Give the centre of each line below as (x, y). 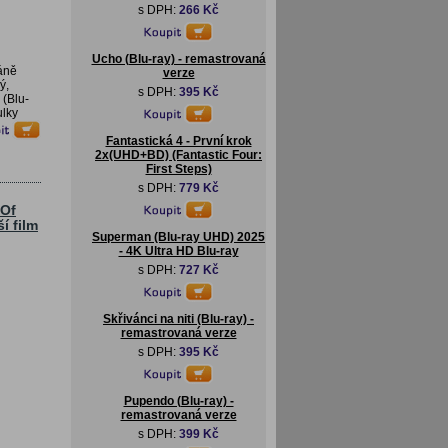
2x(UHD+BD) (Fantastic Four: (178, 155)
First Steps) (178, 169)
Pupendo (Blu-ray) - (178, 401)
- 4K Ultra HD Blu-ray (178, 251)
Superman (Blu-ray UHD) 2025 (178, 237)
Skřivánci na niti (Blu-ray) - (178, 319)
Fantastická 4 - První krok (178, 141)
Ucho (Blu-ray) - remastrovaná (178, 59)
